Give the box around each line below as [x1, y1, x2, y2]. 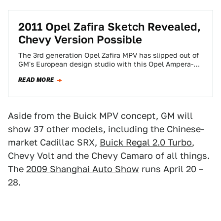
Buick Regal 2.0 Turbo [100, 137, 192, 147]
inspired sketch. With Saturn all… [18, 69, 131, 77]
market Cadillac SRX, [8, 137, 100, 147]
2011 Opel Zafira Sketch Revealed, [18, 20, 201, 33]
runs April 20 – [139, 164, 204, 174]
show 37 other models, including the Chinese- [8, 124, 204, 134]
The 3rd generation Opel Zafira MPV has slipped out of [18, 51, 199, 59]
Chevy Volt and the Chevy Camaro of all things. [8, 150, 210, 161]
